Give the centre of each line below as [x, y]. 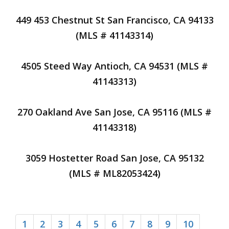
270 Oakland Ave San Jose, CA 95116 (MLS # [114, 112]
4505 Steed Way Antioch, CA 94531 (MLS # [114, 66]
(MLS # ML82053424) [114, 173]
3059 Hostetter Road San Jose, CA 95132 [114, 158]
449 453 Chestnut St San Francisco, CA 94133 [114, 20]
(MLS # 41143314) [114, 35]
